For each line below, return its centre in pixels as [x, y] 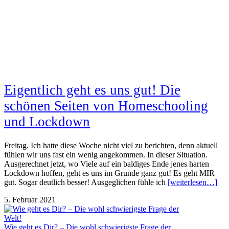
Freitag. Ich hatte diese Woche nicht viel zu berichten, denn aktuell [111, 146]
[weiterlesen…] [192, 182]
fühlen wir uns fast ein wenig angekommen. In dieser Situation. [106, 155]
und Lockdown [47, 121]
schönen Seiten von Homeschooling [106, 106]
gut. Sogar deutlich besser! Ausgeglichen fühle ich [86, 182]
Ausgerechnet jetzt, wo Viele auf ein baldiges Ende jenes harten [107, 164]
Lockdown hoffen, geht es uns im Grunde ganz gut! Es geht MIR [109, 173]
